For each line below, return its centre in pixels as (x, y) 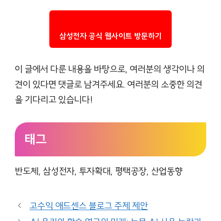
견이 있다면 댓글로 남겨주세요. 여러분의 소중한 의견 (109, 85)
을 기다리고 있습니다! (54, 100)
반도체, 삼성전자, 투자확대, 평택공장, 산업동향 (99, 171)
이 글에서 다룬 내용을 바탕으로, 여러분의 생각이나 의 (110, 69)
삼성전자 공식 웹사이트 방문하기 (110, 36)
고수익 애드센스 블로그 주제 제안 (89, 206)
